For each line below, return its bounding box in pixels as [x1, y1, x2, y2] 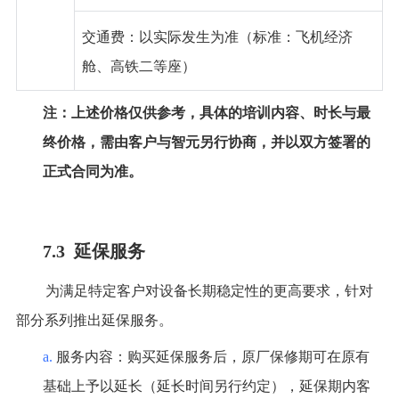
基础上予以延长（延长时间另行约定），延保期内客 [42, 379, 370, 395]
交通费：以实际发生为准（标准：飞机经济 [81, 29, 353, 45]
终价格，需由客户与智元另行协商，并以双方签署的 [42, 134, 370, 151]
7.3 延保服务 [42, 241, 145, 262]
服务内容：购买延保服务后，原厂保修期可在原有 [55, 349, 370, 365]
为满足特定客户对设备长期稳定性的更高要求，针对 [45, 283, 373, 299]
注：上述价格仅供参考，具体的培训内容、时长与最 [42, 105, 370, 121]
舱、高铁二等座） [81, 59, 196, 75]
